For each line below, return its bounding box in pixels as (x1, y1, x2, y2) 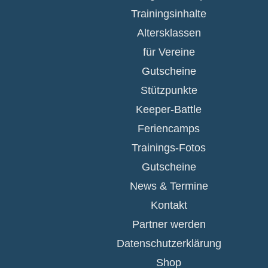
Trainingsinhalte (131, 8, 207, 20)
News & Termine (129, 180, 208, 193)
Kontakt (150, 199, 187, 212)
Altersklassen (136, 27, 201, 39)
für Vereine (142, 46, 195, 59)
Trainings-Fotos (132, 142, 206, 154)
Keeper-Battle (136, 103, 202, 116)
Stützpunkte (140, 84, 197, 97)
